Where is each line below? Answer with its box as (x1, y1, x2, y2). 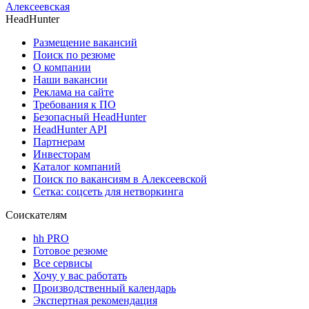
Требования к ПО (33, 99, 116, 111)
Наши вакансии (33, 74, 108, 86)
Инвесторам (33, 148, 90, 161)
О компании (33, 61, 91, 74)
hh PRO (33, 232, 69, 245)
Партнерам (33, 136, 85, 148)
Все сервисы (33, 257, 92, 270)
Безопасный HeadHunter (33, 111, 146, 123)
